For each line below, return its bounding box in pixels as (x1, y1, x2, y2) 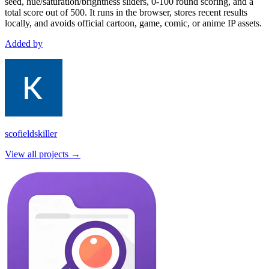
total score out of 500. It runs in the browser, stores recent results (5, 7, 247, 17)
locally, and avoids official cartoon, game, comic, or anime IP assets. (5, 17, 262, 28)
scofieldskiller (5, 128, 57, 139)
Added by (5, 38, 43, 49)
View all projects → (5, 148, 80, 159)
